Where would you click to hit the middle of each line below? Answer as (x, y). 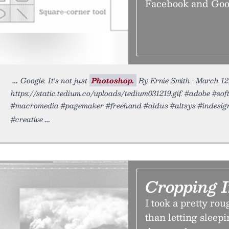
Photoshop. (113, 80)
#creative (27, 119)
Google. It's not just (55, 80)
